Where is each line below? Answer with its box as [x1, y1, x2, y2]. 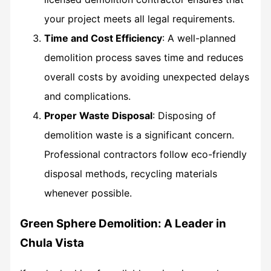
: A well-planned [162, 31, 236, 44]
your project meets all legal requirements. [44, 12, 235, 25]
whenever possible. [44, 186, 132, 199]
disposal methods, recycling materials [44, 167, 217, 180]
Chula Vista [19, 235, 84, 250]
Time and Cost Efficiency [44, 31, 162, 44]
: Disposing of [152, 109, 216, 122]
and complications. [44, 90, 131, 102]
